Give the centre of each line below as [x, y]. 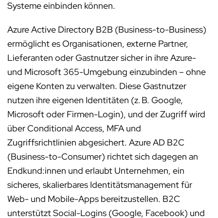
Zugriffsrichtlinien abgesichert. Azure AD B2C [96, 142]
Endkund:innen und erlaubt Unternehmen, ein [96, 171]
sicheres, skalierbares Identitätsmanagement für [100, 185]
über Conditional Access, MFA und [74, 128]
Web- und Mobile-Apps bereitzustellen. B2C [94, 199]
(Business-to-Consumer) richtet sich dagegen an [103, 156]
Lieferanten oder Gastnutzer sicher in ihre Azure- [102, 58]
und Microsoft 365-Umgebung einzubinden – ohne [107, 72]
